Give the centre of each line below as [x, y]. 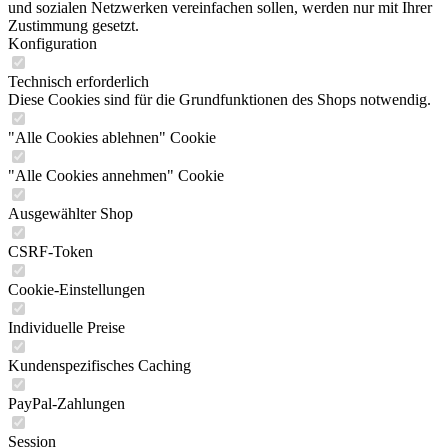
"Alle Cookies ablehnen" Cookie [112, 137]
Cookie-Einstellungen [76, 289]
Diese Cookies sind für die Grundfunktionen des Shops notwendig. [219, 99]
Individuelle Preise [66, 327]
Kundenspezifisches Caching [99, 365]
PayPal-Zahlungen [66, 403]
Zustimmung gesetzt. [73, 25]
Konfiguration [52, 43]
